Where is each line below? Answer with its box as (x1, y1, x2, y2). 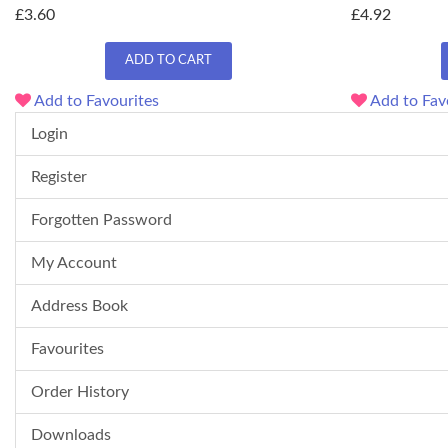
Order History (31, 383, 129, 400)
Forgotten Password (31, 211, 172, 228)
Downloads (31, 426, 111, 443)
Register (31, 168, 87, 185)
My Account (31, 254, 117, 271)
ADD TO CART (124, 53, 212, 67)
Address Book (31, 297, 128, 314)
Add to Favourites (31, 92, 159, 109)
